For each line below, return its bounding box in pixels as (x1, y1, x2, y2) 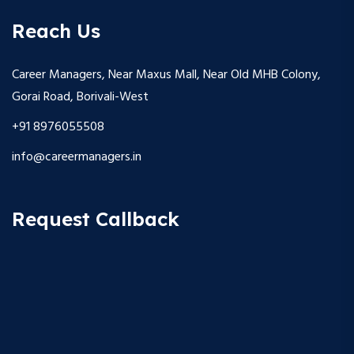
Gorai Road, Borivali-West (12, 87, 149, 108)
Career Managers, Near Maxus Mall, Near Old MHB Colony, (12, 65, 321, 86)
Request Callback (12, 207, 179, 232)
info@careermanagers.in (12, 147, 141, 168)
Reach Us (12, 19, 100, 43)
